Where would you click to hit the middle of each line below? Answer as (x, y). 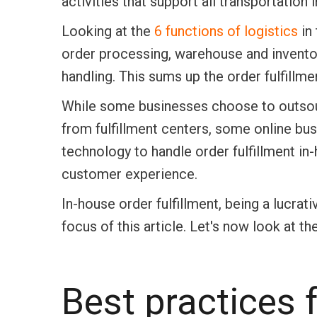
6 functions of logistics (226, 31)
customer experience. (129, 174)
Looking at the (108, 31)
